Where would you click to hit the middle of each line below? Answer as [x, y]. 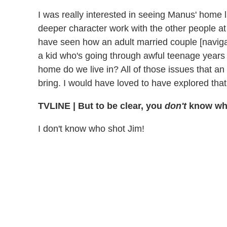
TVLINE [55, 106]
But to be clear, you [120, 106]
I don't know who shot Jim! [91, 129]
